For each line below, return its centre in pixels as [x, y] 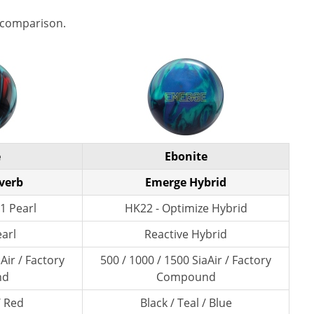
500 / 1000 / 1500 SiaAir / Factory [186, 260]
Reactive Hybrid [186, 234]
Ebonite [186, 156]
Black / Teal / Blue [186, 303]
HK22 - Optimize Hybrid [186, 208]
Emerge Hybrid [186, 182]
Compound [186, 277]
